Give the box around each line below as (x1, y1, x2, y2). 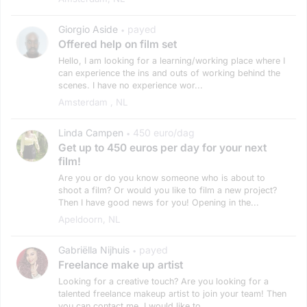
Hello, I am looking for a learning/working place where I (58, 55, 285, 66)
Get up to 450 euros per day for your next (58, 140, 267, 154)
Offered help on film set (58, 37, 177, 51)
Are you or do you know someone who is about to (58, 172, 265, 183)
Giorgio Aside (58, 23, 118, 35)
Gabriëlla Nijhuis (58, 243, 130, 256)
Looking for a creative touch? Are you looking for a (58, 275, 269, 286)
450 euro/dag (133, 126, 195, 138)
